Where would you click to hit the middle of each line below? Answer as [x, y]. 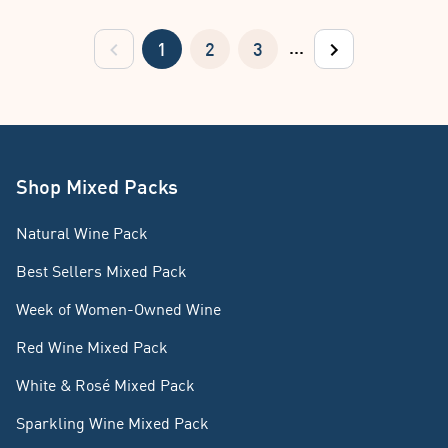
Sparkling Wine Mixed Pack [112, 422]
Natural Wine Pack [82, 232]
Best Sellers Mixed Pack [101, 270]
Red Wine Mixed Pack [92, 346]
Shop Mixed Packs [97, 185]
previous [129, 49]
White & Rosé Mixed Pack [105, 384]
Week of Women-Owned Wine [118, 308]
